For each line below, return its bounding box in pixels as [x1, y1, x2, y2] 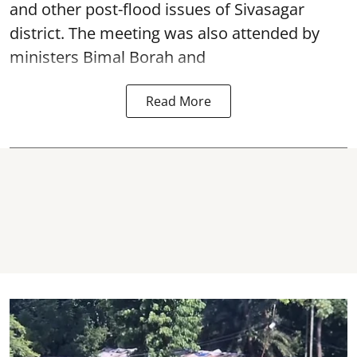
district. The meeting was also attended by [10, 22, 320, 44]
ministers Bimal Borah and [10, 45, 206, 68]
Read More [146, 92, 211, 110]
